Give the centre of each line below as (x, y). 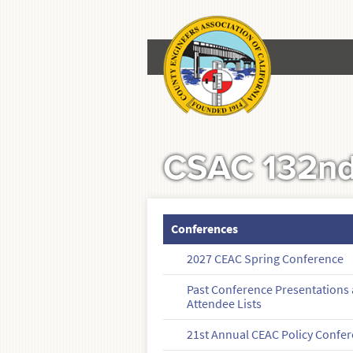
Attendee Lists (225, 304)
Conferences (205, 229)
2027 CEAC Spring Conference (266, 259)
